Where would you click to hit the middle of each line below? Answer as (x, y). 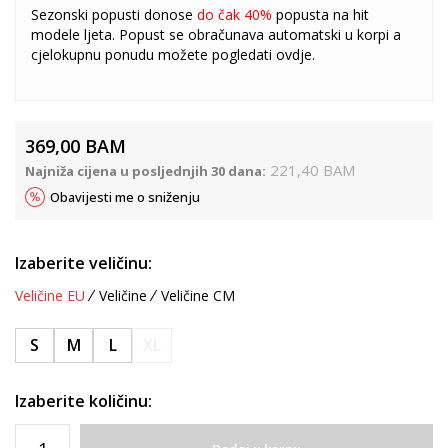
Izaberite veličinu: (83, 262)
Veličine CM (198, 295)
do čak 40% (236, 14)
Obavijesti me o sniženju (125, 196)
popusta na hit (322, 14)
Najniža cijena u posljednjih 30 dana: (145, 170)
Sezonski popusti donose (114, 14)
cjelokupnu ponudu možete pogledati (153, 54)
